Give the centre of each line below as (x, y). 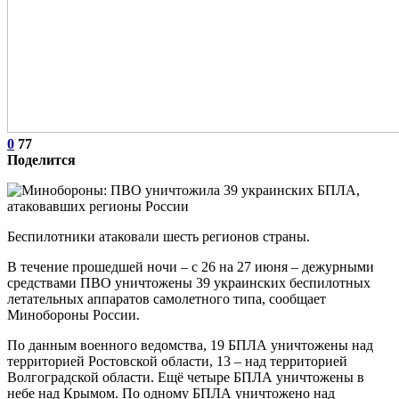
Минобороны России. (73, 314)
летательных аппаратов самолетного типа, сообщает (167, 298)
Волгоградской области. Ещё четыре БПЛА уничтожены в (186, 377)
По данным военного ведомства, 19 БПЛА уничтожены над (190, 345)
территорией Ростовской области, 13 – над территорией (177, 361)
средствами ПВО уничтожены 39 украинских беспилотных (189, 282)
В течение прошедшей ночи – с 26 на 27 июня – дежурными (191, 266)
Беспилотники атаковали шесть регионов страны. (159, 236)
